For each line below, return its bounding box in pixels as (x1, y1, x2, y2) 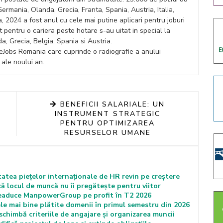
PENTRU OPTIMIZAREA (60, 118, 155, 128)
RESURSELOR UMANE (64, 128, 151, 137)
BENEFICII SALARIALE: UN (57, 100, 165, 109)
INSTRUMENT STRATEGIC (55, 109, 160, 118)
